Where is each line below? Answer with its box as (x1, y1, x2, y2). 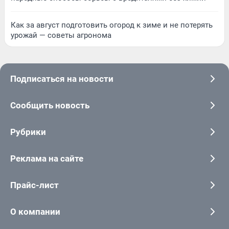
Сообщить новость (10, 100, 89, 111)
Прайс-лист (10, 180, 59, 191)
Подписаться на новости (10, 74, 113, 84)
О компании (10, 207, 60, 217)
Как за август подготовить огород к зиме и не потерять (11, 20, 213, 30)
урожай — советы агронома (11, 31, 111, 40)
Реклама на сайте (10, 153, 83, 164)
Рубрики (10, 127, 46, 138)
